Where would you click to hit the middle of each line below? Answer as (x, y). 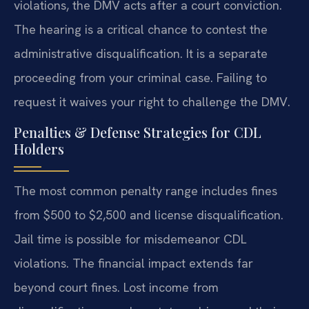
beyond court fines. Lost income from (116, 287)
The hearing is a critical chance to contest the (141, 30)
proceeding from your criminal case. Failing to (140, 78)
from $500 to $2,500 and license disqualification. (149, 215)
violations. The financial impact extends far (133, 263)
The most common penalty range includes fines (146, 190)
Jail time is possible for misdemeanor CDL (130, 239)
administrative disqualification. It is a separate (141, 54)
